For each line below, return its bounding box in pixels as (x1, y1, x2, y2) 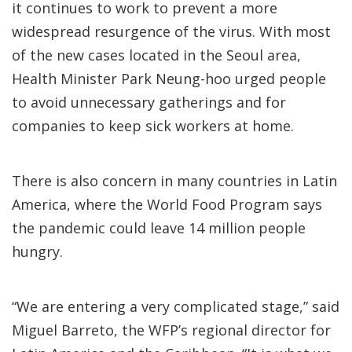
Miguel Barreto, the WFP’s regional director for (12, 321, 331, 339)
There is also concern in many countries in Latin (12, 171, 337, 190)
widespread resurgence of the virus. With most (12, 22, 331, 41)
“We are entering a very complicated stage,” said (12, 297, 339, 316)
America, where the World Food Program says (12, 195, 322, 214)
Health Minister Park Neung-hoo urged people (12, 69, 326, 88)
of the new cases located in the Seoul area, (12, 46, 301, 64)
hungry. (12, 242, 63, 261)
